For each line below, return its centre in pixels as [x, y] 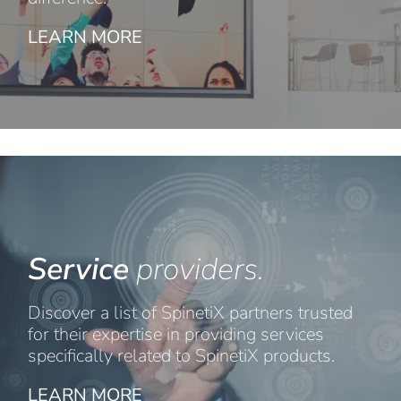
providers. [196, 269]
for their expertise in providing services [176, 334]
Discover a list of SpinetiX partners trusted [190, 312]
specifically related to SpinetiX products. [183, 355]
